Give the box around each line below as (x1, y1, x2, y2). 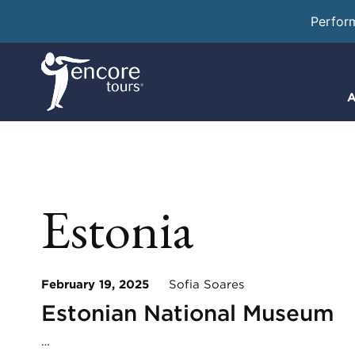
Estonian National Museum (41, 299, 334, 326)
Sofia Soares (149, 277, 244, 292)
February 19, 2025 (41, 277, 149, 292)
